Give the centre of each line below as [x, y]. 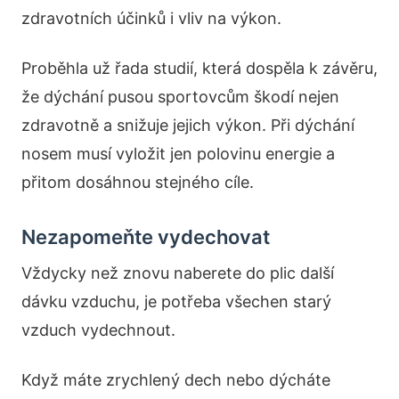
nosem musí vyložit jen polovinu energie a [178, 154]
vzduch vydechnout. [98, 330]
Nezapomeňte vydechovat [146, 237]
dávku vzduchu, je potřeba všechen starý [176, 301]
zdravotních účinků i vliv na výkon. [151, 18]
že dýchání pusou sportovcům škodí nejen [180, 97]
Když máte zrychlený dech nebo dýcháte [176, 380]
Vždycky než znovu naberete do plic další [178, 273]
